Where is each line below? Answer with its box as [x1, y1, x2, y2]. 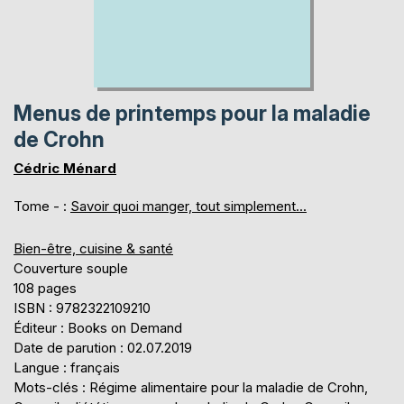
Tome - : [14, 197, 70, 215]
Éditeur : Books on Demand [14, 318, 182, 336]
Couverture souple [14, 259, 128, 277]
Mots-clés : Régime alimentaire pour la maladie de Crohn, [14, 378, 368, 396]
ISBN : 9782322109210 [14, 298, 151, 317]
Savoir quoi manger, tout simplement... [70, 197, 307, 215]
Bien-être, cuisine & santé [14, 239, 173, 257]
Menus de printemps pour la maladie [14, 100, 371, 126]
